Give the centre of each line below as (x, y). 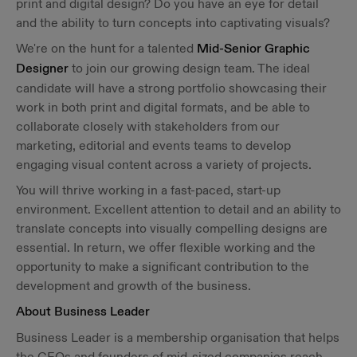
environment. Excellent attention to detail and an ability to (178, 209)
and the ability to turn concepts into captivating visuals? (173, 23)
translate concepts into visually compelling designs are (172, 228)
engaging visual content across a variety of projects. (164, 165)
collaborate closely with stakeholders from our (148, 126)
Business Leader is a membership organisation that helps (178, 337)
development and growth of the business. (133, 286)
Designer (42, 69)
